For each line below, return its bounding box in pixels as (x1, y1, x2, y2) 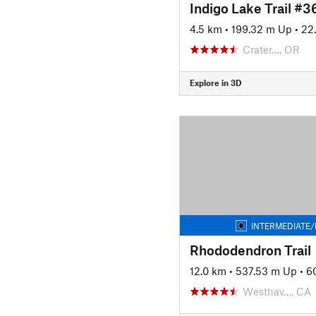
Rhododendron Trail (189, 241, 311, 258)
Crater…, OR (242, 42, 300, 56)
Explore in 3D (189, 78, 241, 87)
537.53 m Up (235, 264, 297, 277)
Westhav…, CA (242, 284, 311, 298)
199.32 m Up (231, 22, 292, 35)
